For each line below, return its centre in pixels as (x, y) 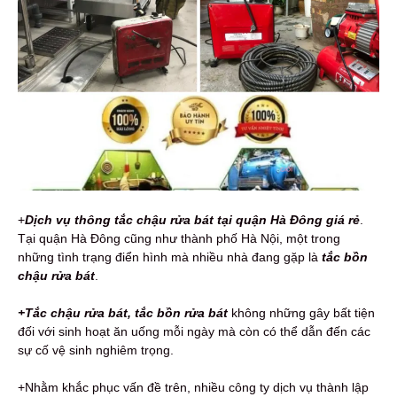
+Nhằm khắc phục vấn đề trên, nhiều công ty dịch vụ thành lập (193, 387)
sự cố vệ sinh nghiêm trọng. (96, 350)
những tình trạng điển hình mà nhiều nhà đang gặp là (170, 257)
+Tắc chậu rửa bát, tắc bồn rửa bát (123, 312)
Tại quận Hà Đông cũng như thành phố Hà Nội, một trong (179, 238)
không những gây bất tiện (301, 312)
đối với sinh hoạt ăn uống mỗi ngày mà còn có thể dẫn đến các (194, 331)
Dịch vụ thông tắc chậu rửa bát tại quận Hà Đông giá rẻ (192, 219)
